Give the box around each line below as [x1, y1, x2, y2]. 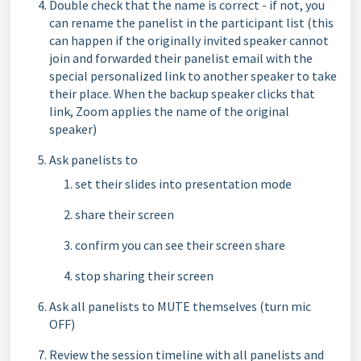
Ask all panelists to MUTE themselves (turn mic [49, 298, 311, 314]
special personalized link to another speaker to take [49, 68, 337, 84]
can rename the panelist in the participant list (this [49, 15, 334, 31]
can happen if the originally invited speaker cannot [49, 32, 329, 48]
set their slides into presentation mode [75, 176, 292, 192]
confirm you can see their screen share [75, 237, 285, 253]
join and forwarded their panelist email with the [49, 50, 313, 66]
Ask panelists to [49, 151, 140, 168]
